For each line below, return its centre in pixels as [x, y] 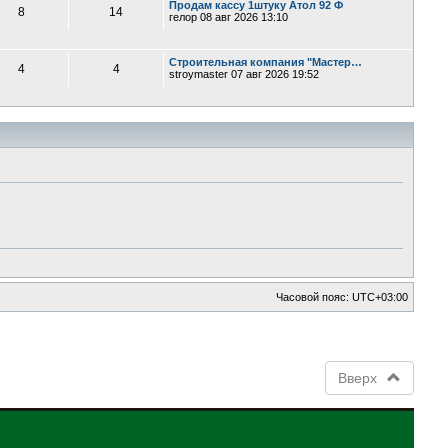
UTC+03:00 [380, 296]
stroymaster [199, 74]
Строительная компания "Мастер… [266, 62]
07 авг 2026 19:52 [274, 74]
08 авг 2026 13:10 [243, 17]
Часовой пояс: [314, 296]
